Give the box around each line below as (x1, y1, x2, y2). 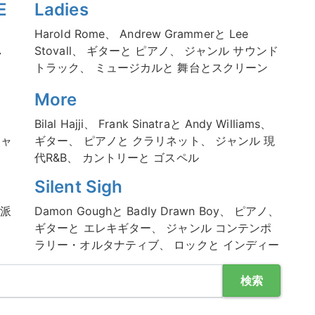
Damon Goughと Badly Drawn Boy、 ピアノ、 (34, 204, 280, 218)
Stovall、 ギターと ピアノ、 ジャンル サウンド (34, 44, 278, 58)
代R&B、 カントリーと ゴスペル (34, 150, 199, 165)
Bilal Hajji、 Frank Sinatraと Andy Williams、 (34, 117, 272, 131)
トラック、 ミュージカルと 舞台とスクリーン (34, 60, 269, 75)
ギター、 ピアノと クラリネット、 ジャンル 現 (34, 134, 276, 148)
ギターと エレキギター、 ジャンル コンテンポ (34, 221, 272, 235)
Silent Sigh (34, 176, 123, 197)
